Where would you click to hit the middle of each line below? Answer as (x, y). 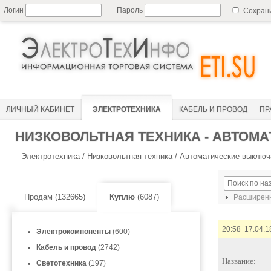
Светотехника (61, 263)
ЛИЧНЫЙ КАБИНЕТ (40, 109)
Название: (239, 261)
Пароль (131, 10)
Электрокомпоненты (73, 232)
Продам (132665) (55, 197)
